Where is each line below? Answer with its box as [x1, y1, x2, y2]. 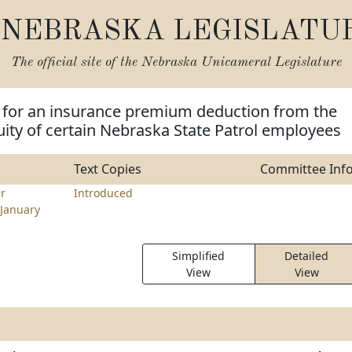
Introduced [73, 185, 133, 200]
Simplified [172, 248, 225, 263]
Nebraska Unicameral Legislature [141, 56, 342, 69]
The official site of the [10, 56, 141, 69]
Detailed [284, 248, 329, 263]
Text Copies [73, 160, 141, 178]
